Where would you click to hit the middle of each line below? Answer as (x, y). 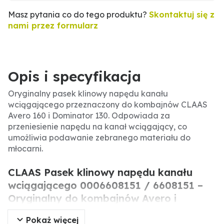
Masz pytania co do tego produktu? (78, 14)
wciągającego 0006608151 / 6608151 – (105, 185)
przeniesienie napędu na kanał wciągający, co (97, 126)
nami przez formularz (53, 25)
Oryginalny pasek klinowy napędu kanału (88, 93)
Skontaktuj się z (182, 14)
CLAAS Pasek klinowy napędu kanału (100, 172)
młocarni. (25, 148)
